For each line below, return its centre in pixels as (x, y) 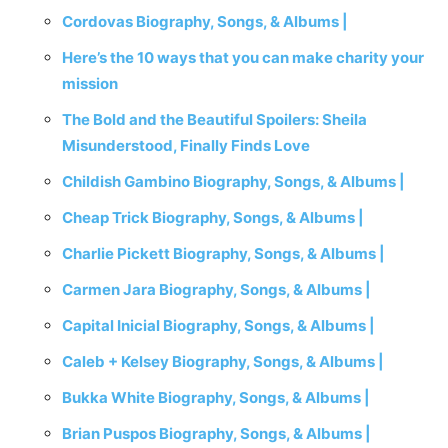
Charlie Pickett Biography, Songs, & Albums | (223, 253)
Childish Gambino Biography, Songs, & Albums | (233, 181)
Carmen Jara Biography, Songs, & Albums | (216, 289)
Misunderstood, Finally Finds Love (186, 145)
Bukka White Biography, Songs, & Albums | (216, 397)
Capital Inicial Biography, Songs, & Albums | (218, 325)
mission (90, 83)
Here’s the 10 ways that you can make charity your (243, 57)
